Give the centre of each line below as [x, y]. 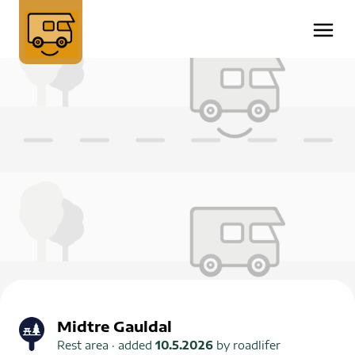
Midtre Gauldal [115, 326]
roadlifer [257, 345]
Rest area [83, 345]
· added [132, 345]
